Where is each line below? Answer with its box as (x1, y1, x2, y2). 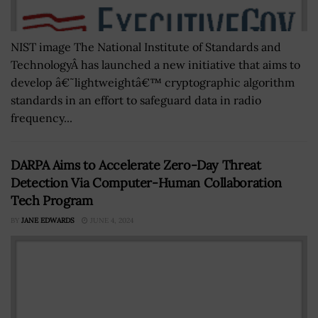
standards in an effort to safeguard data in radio (11, 93, 261, 107)
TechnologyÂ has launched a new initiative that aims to (11, 57, 300, 72)
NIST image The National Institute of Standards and (11, 40, 281, 54)
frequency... (11, 111, 72, 125)
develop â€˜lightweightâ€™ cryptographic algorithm (11, 75, 295, 89)
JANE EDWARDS (21, 216, 75, 225)
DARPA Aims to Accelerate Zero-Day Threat (11, 157, 261, 173)
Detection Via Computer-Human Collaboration (11, 175, 282, 191)
